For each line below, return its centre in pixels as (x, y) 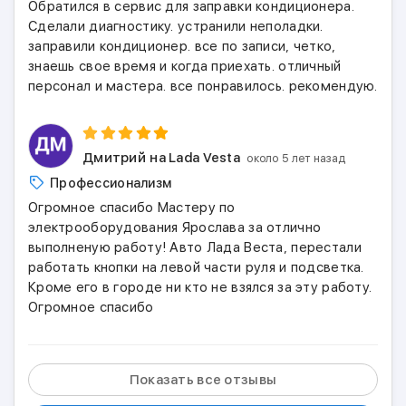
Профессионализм (111, 183)
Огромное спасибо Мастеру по (132, 208)
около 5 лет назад (296, 158)
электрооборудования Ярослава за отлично (175, 227)
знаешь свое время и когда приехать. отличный (185, 66)
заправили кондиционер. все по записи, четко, (182, 46)
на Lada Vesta (195, 158)
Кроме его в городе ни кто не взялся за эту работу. (200, 287)
